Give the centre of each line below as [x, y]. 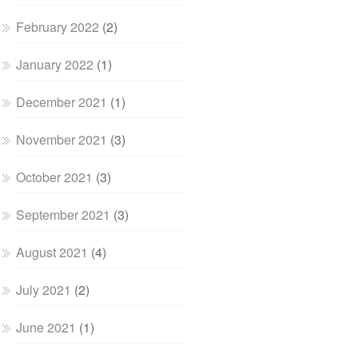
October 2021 [55, 177]
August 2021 [52, 252]
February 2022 [58, 27]
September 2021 [64, 215]
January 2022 [55, 64]
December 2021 [62, 102]
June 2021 [46, 327]
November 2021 [62, 139]
